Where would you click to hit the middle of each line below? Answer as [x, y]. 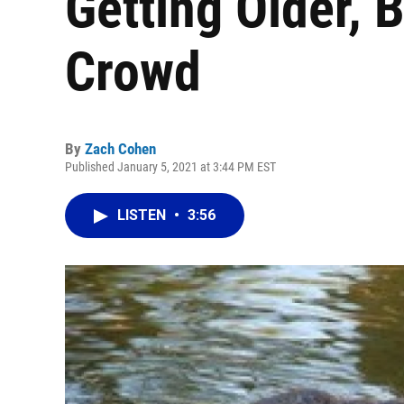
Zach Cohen [120, 149]
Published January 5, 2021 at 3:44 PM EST [170, 167]
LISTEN [143, 215]
